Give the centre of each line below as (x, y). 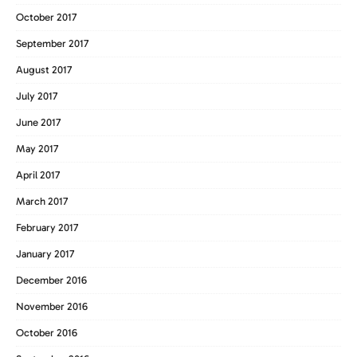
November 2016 (52, 306)
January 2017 (45, 253)
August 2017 (44, 69)
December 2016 (51, 280)
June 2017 (38, 122)
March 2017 (42, 201)
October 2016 (47, 332)
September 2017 (52, 43)
